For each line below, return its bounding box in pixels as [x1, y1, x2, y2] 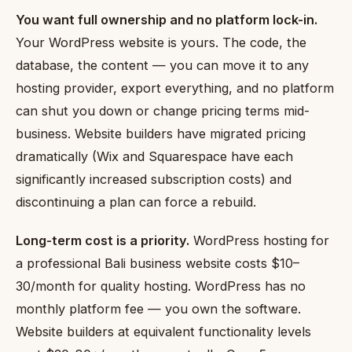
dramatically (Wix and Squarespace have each [16, 148, 293, 165]
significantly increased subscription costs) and [16, 171, 291, 188]
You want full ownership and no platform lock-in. [16, 12, 317, 28]
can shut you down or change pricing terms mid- [16, 103, 310, 119]
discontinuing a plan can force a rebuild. [16, 194, 256, 211]
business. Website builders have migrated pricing [16, 126, 306, 142]
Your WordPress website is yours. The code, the [16, 35, 306, 51]
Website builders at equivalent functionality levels [16, 323, 311, 339]
